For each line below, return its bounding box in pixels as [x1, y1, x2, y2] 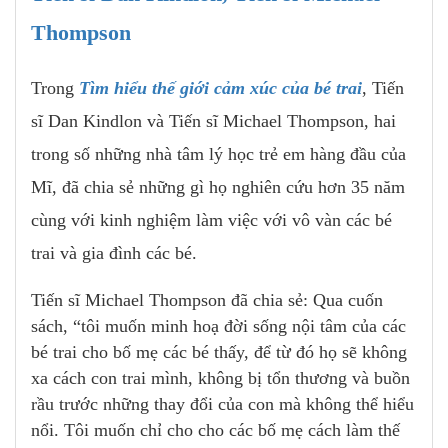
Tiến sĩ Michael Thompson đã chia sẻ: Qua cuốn [31, 290, 383, 311]
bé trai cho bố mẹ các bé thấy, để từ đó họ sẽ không [31, 342, 407, 363]
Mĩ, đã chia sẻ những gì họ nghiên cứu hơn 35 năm [31, 177, 405, 198]
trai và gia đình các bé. [31, 243, 197, 264]
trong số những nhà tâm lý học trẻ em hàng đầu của [31, 144, 406, 165]
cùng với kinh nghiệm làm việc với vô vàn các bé [31, 210, 392, 231]
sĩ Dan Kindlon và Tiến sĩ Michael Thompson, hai [31, 111, 396, 132]
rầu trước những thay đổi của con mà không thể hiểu [31, 394, 414, 415]
